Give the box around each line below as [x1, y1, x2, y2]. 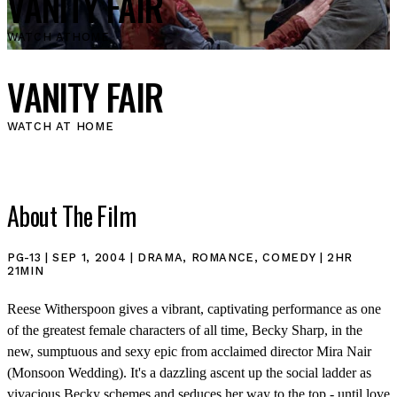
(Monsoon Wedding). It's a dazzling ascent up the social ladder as [7, 365, 371, 381]
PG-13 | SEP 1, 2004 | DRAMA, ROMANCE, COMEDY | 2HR [7, 251, 354, 265]
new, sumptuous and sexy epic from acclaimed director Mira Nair [7, 344, 371, 360]
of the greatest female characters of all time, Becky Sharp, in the [7, 323, 362, 339]
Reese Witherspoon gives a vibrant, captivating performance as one [7, 301, 381, 317]
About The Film [7, 198, 136, 235]
